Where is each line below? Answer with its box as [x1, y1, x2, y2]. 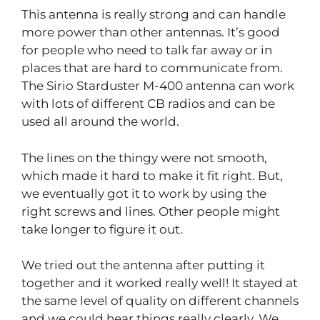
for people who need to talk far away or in [21, 43, 272, 58]
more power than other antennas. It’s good [21, 25, 280, 40]
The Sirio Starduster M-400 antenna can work [21, 79, 294, 94]
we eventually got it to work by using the [21, 186, 266, 201]
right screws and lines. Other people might [21, 204, 280, 219]
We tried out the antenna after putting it [21, 258, 265, 273]
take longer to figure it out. [21, 221, 183, 236]
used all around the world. [21, 114, 179, 129]
